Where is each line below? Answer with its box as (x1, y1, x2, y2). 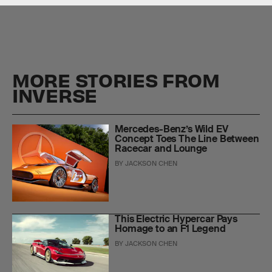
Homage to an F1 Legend (115, 222, 226, 235)
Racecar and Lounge (115, 141, 208, 155)
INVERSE (12, 82, 98, 107)
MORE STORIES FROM (12, 67, 220, 92)
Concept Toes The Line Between (115, 132, 259, 145)
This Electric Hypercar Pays (115, 212, 237, 225)
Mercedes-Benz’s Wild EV (115, 122, 228, 135)
